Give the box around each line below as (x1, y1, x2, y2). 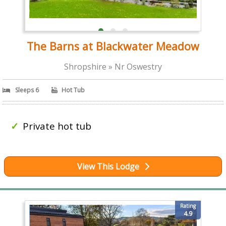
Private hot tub (23, 119, 91, 132)
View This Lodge (77, 161, 139, 173)
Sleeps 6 (15, 85, 39, 94)
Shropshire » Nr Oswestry (64, 61, 162, 72)
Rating (180, 202, 196, 210)
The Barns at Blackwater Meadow (27, 38, 199, 53)
